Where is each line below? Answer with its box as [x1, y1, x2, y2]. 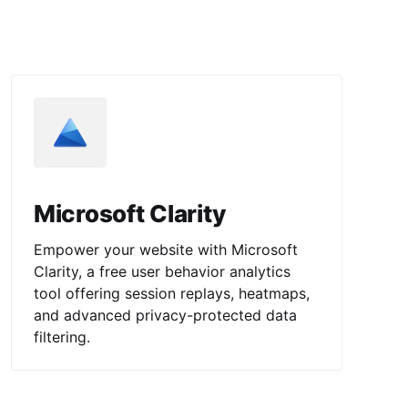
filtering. [33, 327, 90, 346]
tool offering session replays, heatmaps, [33, 283, 310, 302]
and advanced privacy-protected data [33, 305, 297, 324]
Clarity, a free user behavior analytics [33, 261, 291, 280]
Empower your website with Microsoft [33, 240, 298, 259]
